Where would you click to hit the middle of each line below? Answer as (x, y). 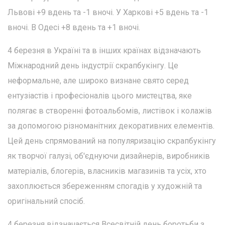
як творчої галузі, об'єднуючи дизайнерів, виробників (109, 156)
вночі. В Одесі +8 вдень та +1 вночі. (74, 28)
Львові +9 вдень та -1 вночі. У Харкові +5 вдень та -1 (108, 13)
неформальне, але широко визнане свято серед (98, 81)
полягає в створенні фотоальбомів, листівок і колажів (110, 111)
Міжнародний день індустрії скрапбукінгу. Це (93, 66)
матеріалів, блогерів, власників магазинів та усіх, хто (107, 171)
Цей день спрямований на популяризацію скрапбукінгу (112, 141)
